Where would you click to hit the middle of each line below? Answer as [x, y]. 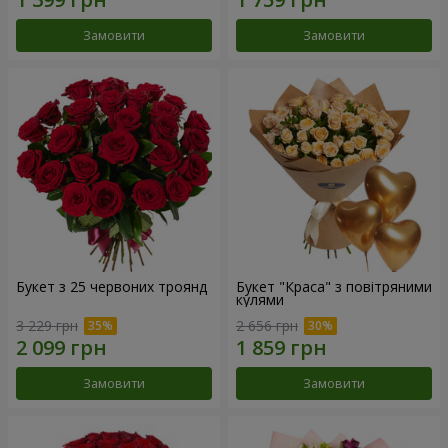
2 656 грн [267, 325]
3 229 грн [47, 325]
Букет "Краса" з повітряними [334, 287]
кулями [260, 300]
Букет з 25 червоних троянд [111, 287]
